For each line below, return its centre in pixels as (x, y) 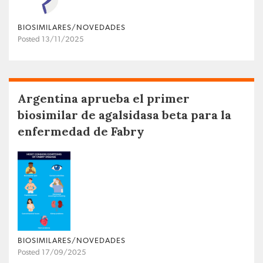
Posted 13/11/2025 (51, 39)
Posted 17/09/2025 (52, 252)
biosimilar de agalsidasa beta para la (124, 114)
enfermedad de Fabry (81, 131)
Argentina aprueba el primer (104, 98)
